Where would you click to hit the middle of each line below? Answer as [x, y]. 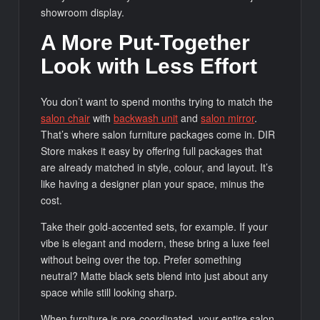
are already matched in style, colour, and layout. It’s [157, 167]
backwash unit [146, 118]
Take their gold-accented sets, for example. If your [155, 227]
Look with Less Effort [149, 66]
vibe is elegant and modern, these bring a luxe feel [155, 243]
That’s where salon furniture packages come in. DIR [158, 135]
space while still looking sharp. [109, 292]
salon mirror [228, 118]
